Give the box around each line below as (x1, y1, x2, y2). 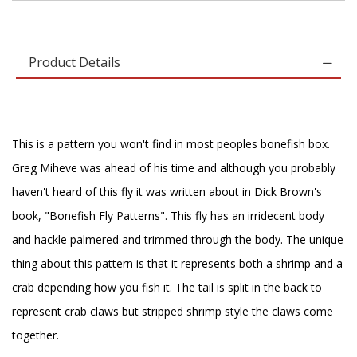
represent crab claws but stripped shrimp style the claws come (12, 304, 333, 319)
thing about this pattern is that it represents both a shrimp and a (12, 256, 343, 271)
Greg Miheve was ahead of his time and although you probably (12, 160, 335, 175)
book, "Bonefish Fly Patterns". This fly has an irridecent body (12, 208, 324, 223)
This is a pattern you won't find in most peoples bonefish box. (12, 136, 330, 151)
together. (12, 328, 59, 343)
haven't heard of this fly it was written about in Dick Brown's (12, 184, 322, 199)
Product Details (29, 53, 120, 71)
